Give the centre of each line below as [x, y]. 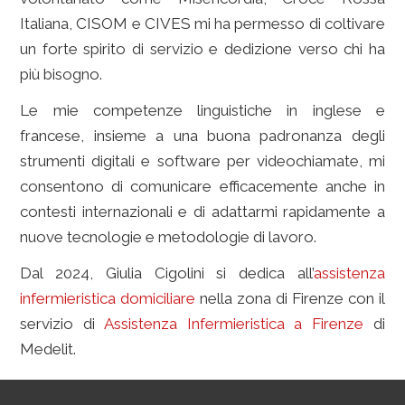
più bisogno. [61, 74]
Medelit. [48, 349]
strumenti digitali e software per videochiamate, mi [202, 161]
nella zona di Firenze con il [290, 298]
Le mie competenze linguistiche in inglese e [202, 110]
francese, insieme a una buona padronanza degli [202, 136]
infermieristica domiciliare [108, 298]
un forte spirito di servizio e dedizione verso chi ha [202, 49]
